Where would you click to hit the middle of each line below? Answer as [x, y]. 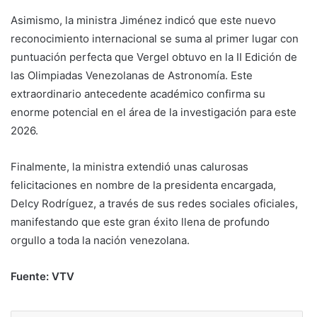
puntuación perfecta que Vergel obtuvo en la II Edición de [154, 57]
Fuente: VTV [44, 276]
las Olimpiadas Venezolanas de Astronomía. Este [132, 75]
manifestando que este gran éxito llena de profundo [140, 221]
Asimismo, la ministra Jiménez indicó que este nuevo [143, 20]
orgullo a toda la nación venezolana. [100, 240]
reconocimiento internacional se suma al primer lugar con [155, 38]
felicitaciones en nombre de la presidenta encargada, [143, 185]
